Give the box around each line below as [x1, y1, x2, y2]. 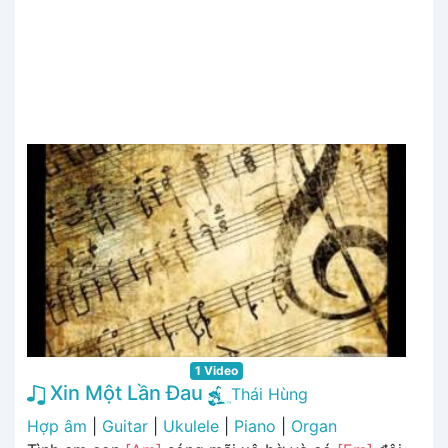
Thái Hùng [231, 384, 308, 405]
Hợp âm [27, 415, 87, 436]
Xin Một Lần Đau [45, 381, 203, 406]
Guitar [102, 415, 148, 436]
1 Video [195, 363, 238, 379]
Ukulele [163, 415, 219, 436]
